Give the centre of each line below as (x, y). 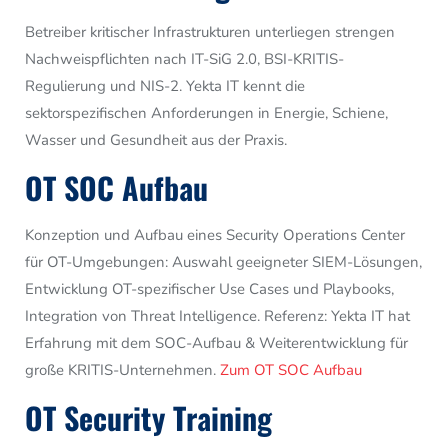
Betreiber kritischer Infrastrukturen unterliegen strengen (210, 31)
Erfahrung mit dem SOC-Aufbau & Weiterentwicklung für (216, 342)
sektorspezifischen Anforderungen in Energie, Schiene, (206, 112)
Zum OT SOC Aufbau (291, 369)
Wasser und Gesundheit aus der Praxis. (156, 139)
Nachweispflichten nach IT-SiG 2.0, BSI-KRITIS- (184, 58)
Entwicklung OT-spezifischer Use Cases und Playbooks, (209, 288)
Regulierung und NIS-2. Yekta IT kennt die (165, 85)
